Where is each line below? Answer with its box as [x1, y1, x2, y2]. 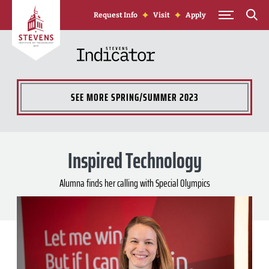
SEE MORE [70, 88, 111, 106]
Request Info [94, 11, 138, 19]
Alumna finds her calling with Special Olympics [59, 175, 210, 192]
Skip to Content [11, 1, 71, 11]
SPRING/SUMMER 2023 [110, 88, 199, 106]
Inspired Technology [67, 144, 202, 178]
